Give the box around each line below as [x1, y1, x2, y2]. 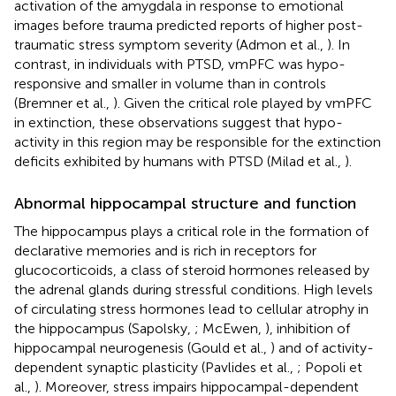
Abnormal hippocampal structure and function [14, 193, 356, 213]
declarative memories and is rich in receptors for [14, 241, 316, 259]
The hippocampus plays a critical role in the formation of [14, 222, 369, 240]
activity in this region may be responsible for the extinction [14, 133, 381, 150]
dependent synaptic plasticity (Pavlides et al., [14, 358, 297, 376]
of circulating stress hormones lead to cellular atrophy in [14, 300, 369, 317]
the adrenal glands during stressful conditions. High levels [14, 280, 373, 298]
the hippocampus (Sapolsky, [14, 319, 194, 337]
